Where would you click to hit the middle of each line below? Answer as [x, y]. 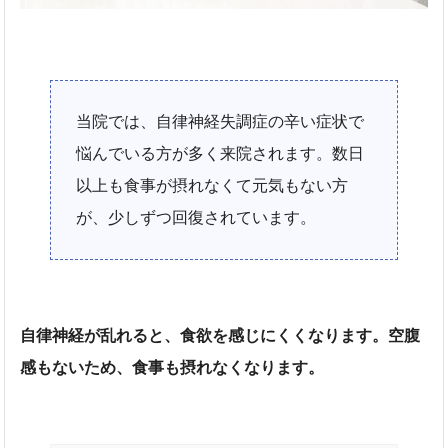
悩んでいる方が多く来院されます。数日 [220, 153]
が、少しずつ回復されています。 [196, 217]
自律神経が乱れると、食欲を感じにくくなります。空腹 [220, 335]
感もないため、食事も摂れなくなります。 [172, 367]
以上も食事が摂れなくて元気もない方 [212, 185]
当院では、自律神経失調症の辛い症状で [220, 121]
